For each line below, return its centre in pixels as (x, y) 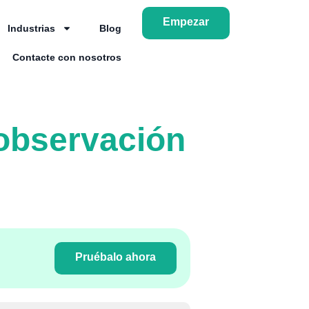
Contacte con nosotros (67, 57)
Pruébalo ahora (116, 257)
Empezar (186, 22)
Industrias (31, 28)
